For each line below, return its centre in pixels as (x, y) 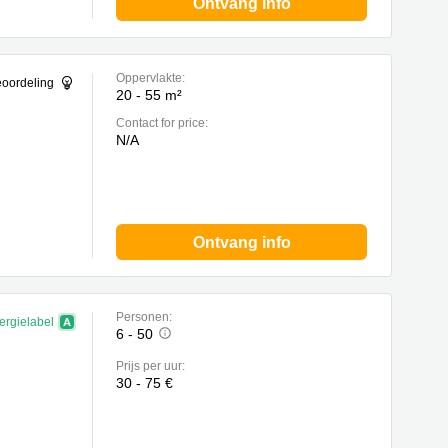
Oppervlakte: (150, 78)
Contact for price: (162, 123)
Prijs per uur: (150, 366)
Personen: (144, 317)
